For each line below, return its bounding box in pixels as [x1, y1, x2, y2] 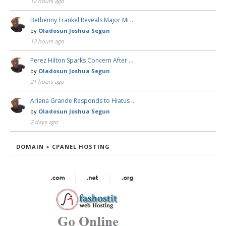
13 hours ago [30, 37, 64, 45]
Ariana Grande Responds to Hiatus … [30, 96, 136, 105]
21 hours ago [30, 77, 64, 85]
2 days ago [30, 118, 58, 126]
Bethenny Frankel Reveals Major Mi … [30, 15, 135, 24]
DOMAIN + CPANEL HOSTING [16, 142, 110, 150]
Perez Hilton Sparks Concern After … [30, 55, 133, 65]
